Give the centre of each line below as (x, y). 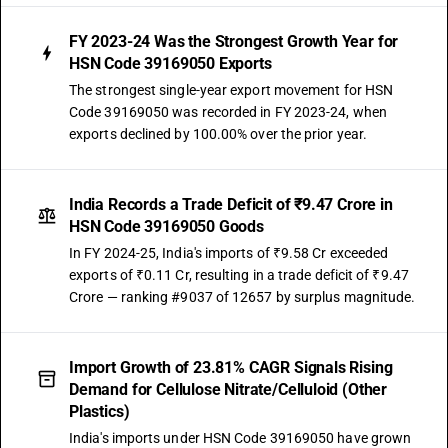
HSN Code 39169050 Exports (170, 63)
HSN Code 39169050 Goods (166, 226)
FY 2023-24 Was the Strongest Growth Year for (234, 41)
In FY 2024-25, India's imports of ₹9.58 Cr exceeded (229, 253)
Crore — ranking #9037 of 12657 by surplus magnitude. (242, 297)
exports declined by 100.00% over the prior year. (218, 134)
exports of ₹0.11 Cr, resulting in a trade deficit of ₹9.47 (239, 275)
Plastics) (99, 411)
